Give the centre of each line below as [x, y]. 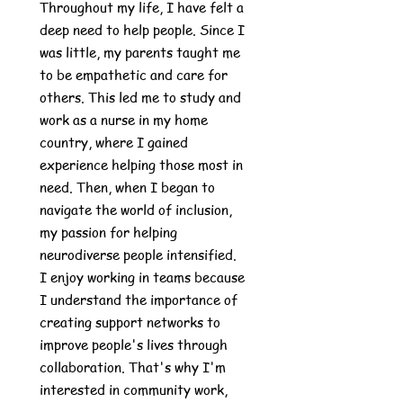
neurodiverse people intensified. [138, 255]
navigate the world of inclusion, [136, 210]
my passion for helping [108, 232]
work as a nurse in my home [124, 120]
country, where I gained [114, 142]
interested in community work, [134, 390]
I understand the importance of [139, 300]
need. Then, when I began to [127, 187]
